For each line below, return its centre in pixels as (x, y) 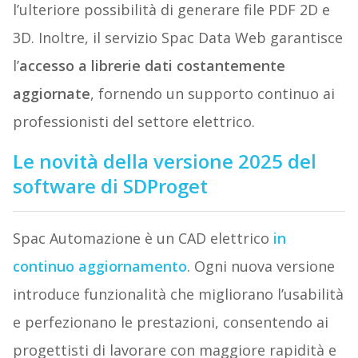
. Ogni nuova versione (261, 267)
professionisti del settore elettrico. (133, 122)
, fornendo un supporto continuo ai (212, 94)
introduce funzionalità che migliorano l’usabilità (178, 294)
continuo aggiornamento (99, 267)
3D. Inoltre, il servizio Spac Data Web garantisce (177, 38)
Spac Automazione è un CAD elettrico (143, 239)
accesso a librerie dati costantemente (152, 66)
